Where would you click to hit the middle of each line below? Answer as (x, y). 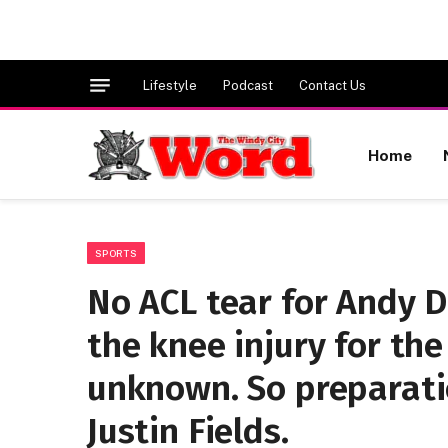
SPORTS (116, 253)
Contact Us (332, 85)
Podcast (248, 85)
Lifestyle (170, 85)
